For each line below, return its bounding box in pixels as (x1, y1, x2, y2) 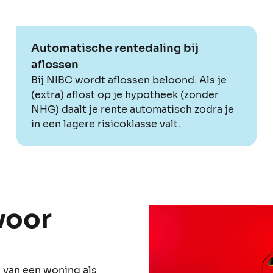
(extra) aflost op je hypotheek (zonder (30, 88, 219, 101)
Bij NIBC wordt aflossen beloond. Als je (30, 73, 227, 87)
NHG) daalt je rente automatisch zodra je (30, 102, 234, 116)
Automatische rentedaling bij (30, 41, 199, 55)
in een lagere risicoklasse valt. (30, 117, 180, 130)
